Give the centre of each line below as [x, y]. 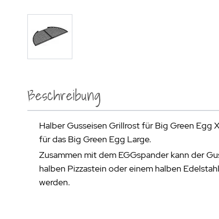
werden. [55, 182]
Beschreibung [64, 95]
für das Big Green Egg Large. [95, 139]
